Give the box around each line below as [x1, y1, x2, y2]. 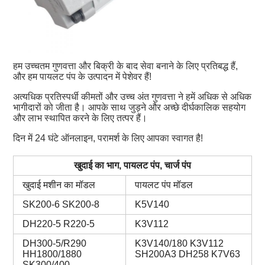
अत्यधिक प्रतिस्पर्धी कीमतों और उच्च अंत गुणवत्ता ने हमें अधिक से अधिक [12, 92, 251, 102]
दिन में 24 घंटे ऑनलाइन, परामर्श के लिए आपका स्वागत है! [12, 133, 203, 144]
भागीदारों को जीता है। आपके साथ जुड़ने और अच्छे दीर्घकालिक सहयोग [12, 102, 245, 113]
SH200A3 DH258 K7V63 [134, 249, 240, 260]
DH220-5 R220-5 [22, 219, 95, 230]
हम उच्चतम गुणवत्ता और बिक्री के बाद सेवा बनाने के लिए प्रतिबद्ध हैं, [12, 61, 238, 72]
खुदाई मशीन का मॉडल [22, 180, 95, 190]
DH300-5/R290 [22, 238, 86, 249]
